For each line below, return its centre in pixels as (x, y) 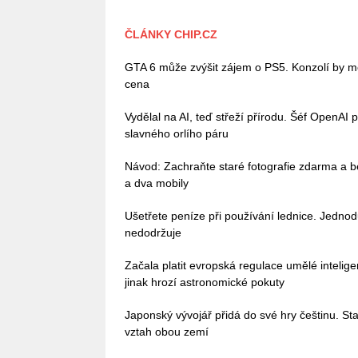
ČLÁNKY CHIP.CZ (171, 34)
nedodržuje (153, 232)
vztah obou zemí (167, 331)
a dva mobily (157, 183)
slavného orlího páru (177, 133)
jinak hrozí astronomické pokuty (205, 282)
